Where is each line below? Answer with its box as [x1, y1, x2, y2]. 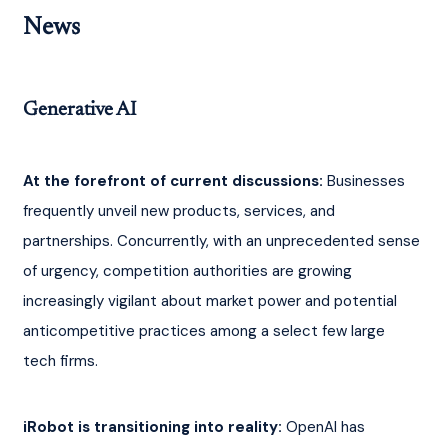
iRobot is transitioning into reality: [22, 416, 282, 437]
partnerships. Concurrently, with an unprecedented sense [22, 230, 424, 251]
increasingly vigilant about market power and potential [22, 290, 401, 311]
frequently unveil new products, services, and [22, 200, 339, 221]
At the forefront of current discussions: [22, 170, 323, 191]
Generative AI [22, 99, 136, 120]
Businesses [322, 170, 409, 191]
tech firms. [22, 350, 98, 371]
